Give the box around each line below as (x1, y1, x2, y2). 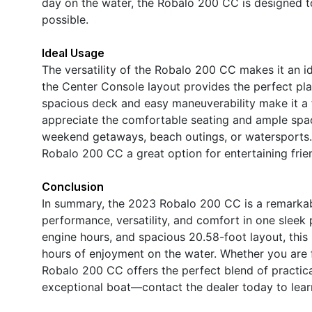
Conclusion (42, 179, 104, 194)
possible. (42, 12, 88, 26)
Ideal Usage (42, 45, 104, 60)
